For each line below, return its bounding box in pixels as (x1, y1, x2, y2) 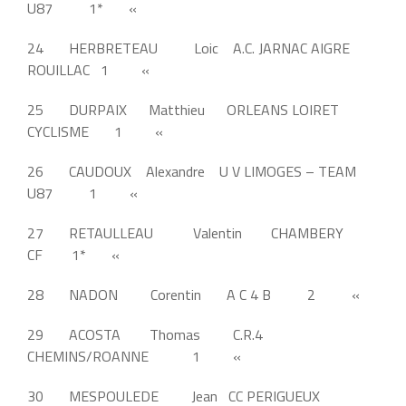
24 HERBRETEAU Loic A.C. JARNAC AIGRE (27, 36, 350, 59)
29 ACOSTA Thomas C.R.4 (27, 323, 263, 345)
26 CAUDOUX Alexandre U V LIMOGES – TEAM (27, 159, 356, 182)
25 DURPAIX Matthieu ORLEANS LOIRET (27, 98, 339, 121)
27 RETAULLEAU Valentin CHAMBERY (27, 221, 343, 244)
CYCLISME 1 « (27, 120, 167, 142)
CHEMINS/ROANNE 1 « (27, 344, 245, 367)
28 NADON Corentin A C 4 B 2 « (27, 283, 363, 305)
